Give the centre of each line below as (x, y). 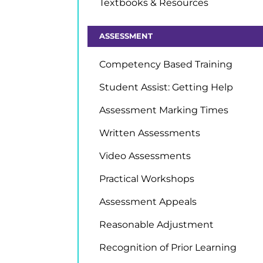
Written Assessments (150, 133)
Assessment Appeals (148, 202)
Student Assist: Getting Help (166, 87)
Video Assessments (145, 156)
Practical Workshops (147, 179)
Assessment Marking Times (164, 110)
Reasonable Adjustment (156, 225)
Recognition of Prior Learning (168, 247)
